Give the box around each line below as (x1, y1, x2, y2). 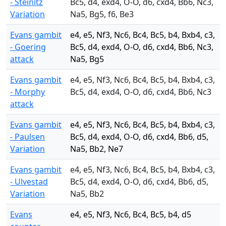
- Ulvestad (10, 176, 48, 187)
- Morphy (10, 86, 45, 97)
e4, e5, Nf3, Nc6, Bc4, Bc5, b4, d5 (70, 209, 191, 220)
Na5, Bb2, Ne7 (70, 143, 123, 154)
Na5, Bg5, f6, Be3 (70, 9, 134, 20)
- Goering (10, 41, 46, 52)
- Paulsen (10, 131, 45, 142)
